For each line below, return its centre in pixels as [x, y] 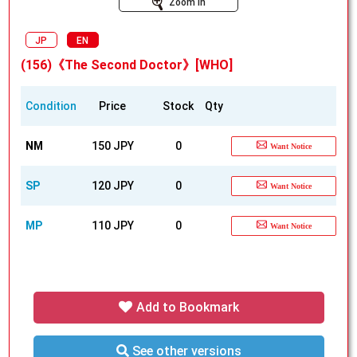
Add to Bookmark [186, 308]
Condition [51, 106]
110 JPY [112, 226]
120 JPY [112, 186]
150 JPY [112, 146]
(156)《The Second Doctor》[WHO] [126, 65]
